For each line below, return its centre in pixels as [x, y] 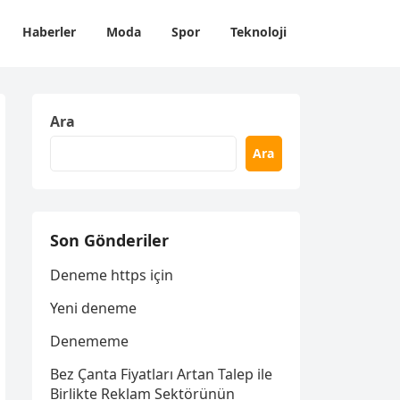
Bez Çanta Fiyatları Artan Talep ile [161, 374]
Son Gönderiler [109, 240]
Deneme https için [112, 275]
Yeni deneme [93, 308]
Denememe [89, 341]
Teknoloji [258, 32]
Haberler [49, 32]
